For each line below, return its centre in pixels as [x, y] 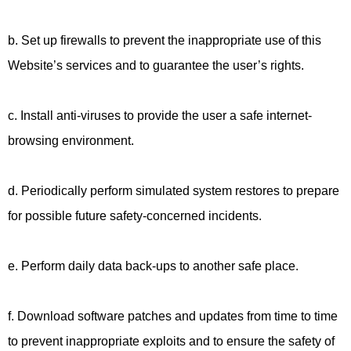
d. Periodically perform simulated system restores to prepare [174, 191]
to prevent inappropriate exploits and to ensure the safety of [171, 341]
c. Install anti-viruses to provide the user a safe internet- [160, 116]
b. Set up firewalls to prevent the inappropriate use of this [165, 40]
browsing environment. [71, 141]
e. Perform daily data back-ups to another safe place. [153, 266]
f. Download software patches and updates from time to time [173, 316]
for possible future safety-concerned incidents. [135, 216]
